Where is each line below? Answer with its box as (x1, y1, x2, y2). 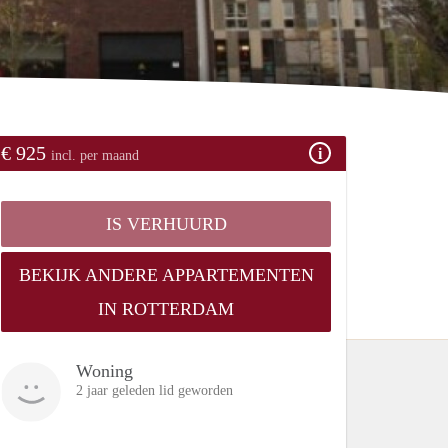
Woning (76, 360, 133, 381)
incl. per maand (51, 147, 139, 163)
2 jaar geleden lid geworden (76, 382, 233, 398)
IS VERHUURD (105, 213, 227, 234)
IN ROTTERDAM (98, 298, 234, 319)
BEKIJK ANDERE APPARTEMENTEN (18, 264, 314, 285)
